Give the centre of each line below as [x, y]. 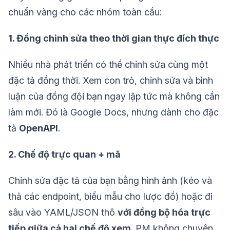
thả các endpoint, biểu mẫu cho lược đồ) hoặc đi [110, 197]
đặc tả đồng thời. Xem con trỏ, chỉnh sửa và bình [111, 81]
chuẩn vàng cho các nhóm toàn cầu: [85, 12]
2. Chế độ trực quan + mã [64, 155]
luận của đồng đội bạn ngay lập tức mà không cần [114, 97]
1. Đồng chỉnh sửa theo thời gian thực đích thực [114, 39]
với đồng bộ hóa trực [164, 213]
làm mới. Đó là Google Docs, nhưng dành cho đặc [113, 112]
